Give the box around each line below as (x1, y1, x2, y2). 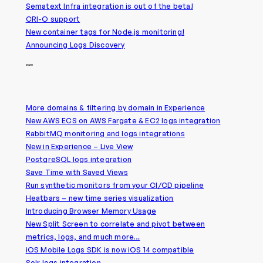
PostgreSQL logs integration (25, 154, 131, 164)
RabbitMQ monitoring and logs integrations (25, 129, 185, 138)
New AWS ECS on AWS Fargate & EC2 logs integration (25, 116, 221, 125)
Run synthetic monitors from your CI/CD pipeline (25, 180, 204, 190)
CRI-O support (25, 15, 80, 24)
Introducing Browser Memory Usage (25, 206, 156, 215)
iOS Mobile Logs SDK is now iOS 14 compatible (25, 245, 194, 254)
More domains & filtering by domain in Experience (25, 103, 205, 112)
